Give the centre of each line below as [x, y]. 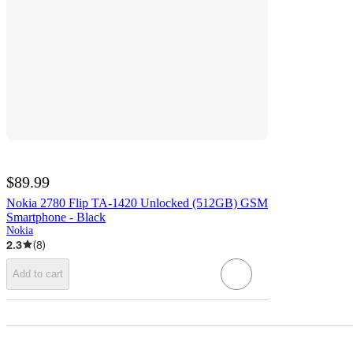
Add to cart [38, 274]
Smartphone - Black [56, 217]
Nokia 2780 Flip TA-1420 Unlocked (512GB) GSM [137, 203]
